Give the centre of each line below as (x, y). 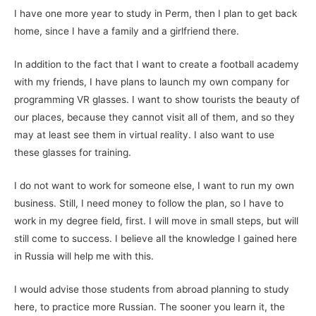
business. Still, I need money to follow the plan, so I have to (149, 203)
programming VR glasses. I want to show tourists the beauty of (157, 99)
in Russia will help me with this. (84, 256)
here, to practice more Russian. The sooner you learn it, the (150, 306)
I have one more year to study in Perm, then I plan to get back (156, 13)
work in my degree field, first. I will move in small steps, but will (156, 220)
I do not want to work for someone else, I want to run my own (154, 185)
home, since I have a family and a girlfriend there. (127, 31)
